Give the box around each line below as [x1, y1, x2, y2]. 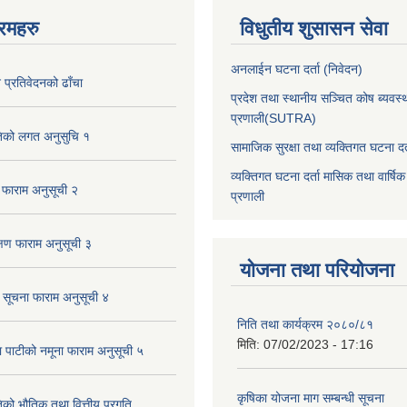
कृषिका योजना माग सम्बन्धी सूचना [237, 391, 384, 405]
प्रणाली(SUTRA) [231, 111, 316, 125]
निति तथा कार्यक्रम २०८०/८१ [237, 317, 373, 332]
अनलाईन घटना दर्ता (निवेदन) [231, 62, 362, 76]
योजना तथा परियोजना [240, 259, 394, 282]
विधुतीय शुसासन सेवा [240, 17, 388, 40]
